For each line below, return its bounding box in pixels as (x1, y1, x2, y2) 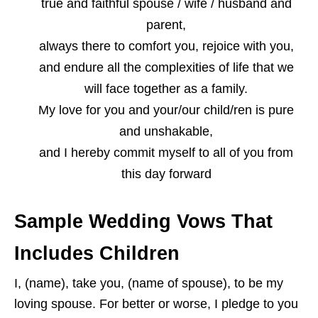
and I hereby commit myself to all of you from (39, 146, 293, 160)
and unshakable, (119, 124, 213, 139)
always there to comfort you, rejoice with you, (38, 39, 294, 54)
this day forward (121, 167, 212, 182)
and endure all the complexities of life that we (38, 60, 294, 75)
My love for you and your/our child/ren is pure (38, 103, 294, 118)
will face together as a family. (84, 82, 248, 97)
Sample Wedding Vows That (14, 211, 273, 233)
